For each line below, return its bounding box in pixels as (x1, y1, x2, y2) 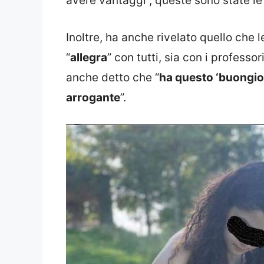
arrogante (66, 90, 120, 104)
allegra (70, 50, 107, 64)
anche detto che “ (66, 70, 159, 84)
